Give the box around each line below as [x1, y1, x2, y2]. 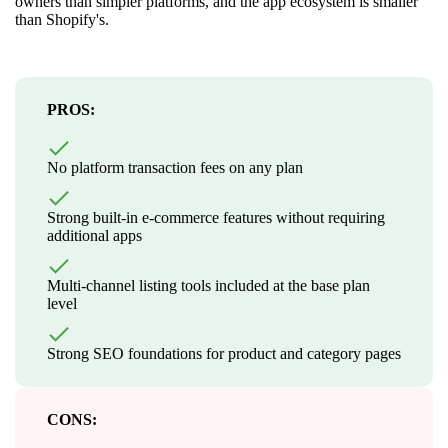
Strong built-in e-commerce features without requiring [47, 208, 385, 226]
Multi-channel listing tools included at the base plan [47, 276, 370, 294]
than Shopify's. [15, 10, 109, 28]
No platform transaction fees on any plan [47, 158, 303, 176]
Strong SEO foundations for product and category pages [47, 344, 401, 362]
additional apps [47, 226, 142, 244]
